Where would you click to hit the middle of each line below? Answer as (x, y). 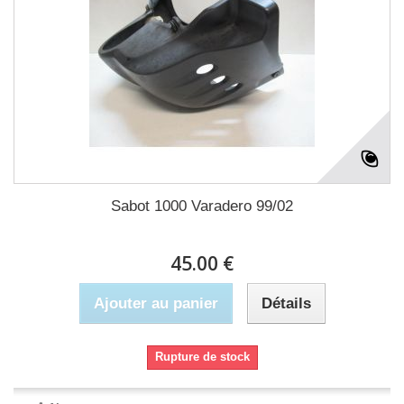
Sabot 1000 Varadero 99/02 (202, 206)
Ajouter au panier (156, 303)
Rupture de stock (202, 357)
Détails (286, 303)
